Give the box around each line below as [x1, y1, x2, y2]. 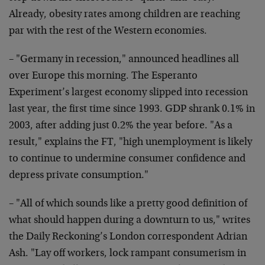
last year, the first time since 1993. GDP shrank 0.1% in [9, 104, 255, 115]
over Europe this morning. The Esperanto [9, 71, 198, 82]
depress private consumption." [9, 170, 148, 181]
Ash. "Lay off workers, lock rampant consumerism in [9, 248, 246, 259]
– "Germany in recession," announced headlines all [9, 54, 239, 65]
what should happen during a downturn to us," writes [9, 215, 250, 226]
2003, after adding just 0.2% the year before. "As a [9, 121, 232, 131]
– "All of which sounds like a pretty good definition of [9, 199, 247, 209]
